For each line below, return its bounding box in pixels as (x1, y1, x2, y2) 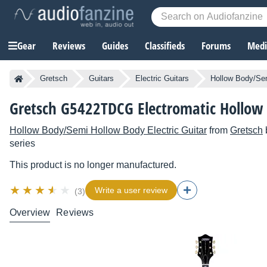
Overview (10, 207, 51, 218)
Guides (102, 39, 128, 53)
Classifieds (145, 39, 185, 53)
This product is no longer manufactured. (10, 160, 176, 170)
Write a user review (95, 185, 167, 195)
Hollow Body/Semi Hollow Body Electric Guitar (10, 125, 207, 136)
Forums (201, 39, 231, 53)
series (10, 138, 35, 149)
